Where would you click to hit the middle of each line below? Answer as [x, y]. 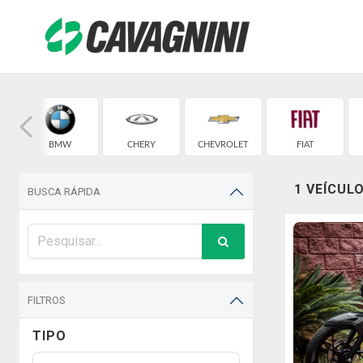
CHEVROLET [223, 145]
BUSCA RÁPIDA [64, 192]
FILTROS [47, 300]
